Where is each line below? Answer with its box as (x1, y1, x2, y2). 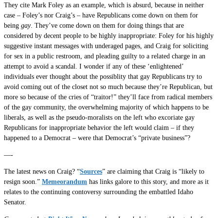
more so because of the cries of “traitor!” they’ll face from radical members (4, 93, 212, 101)
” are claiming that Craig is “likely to (102, 168, 204, 176)
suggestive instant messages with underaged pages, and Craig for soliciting (4, 42, 208, 50)
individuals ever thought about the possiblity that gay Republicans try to (4, 73, 202, 81)
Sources (80, 168, 102, 176)
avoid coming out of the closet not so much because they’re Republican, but (4, 83, 213, 91)
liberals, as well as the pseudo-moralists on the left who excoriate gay (4, 114, 195, 122)
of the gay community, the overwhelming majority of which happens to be (4, 104, 209, 111)
